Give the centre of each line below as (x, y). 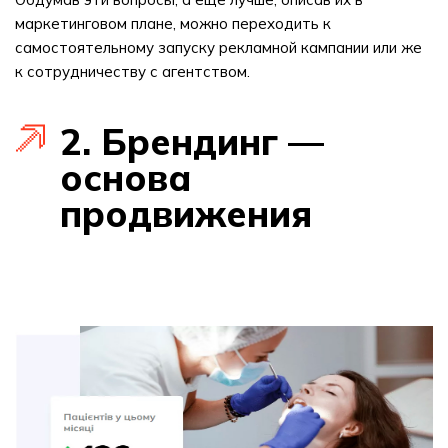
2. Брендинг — (192, 141)
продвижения (186, 213)
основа (125, 177)
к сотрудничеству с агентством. (132, 71)
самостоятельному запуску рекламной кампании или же (218, 47)
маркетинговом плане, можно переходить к (173, 23)
